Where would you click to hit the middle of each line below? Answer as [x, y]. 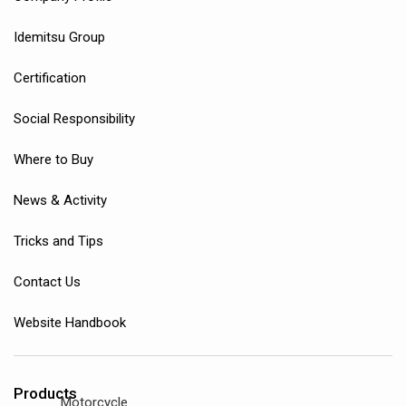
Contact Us [47, 282]
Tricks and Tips [58, 242]
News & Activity [60, 201]
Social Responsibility [74, 119]
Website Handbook [70, 323]
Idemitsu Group [59, 38]
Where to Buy [53, 160]
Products [45, 394]
